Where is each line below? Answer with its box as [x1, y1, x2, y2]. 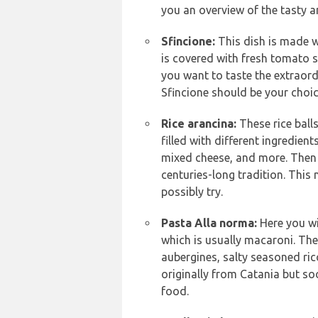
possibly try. [161, 185, 223, 199]
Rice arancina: [161, 117, 236, 131]
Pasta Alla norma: [161, 216, 257, 230]
